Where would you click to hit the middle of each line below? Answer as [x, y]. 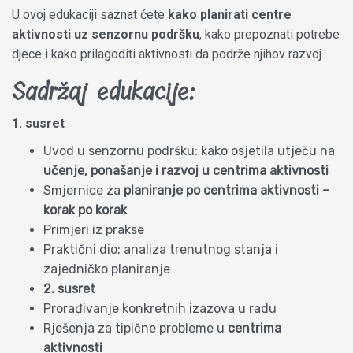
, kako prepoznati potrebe [269, 34]
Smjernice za [84, 190]
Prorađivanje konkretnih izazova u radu [160, 308]
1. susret [38, 123]
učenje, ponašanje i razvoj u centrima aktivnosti [186, 170]
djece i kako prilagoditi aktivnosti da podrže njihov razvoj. [168, 54]
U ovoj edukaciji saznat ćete [90, 14]
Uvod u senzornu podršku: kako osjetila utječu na [189, 150]
